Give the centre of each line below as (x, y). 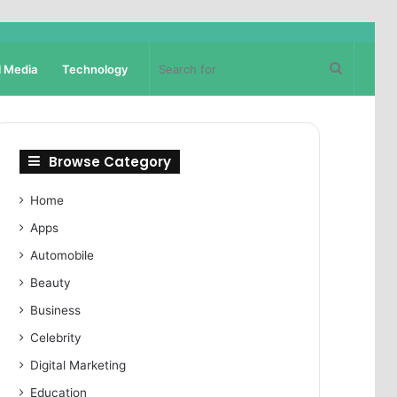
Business (56, 310)
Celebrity (56, 338)
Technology (95, 69)
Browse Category (110, 162)
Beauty (51, 283)
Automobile (62, 255)
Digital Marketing (78, 365)
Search (363, 68)
